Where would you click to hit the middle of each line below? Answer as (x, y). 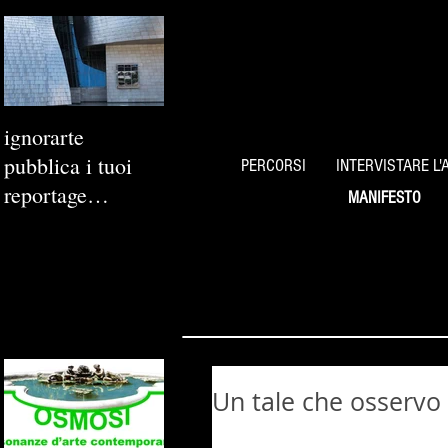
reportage (45, 194)
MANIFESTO (384, 197)
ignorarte (44, 136)
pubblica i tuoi (68, 165)
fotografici (49, 223)
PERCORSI (273, 165)
